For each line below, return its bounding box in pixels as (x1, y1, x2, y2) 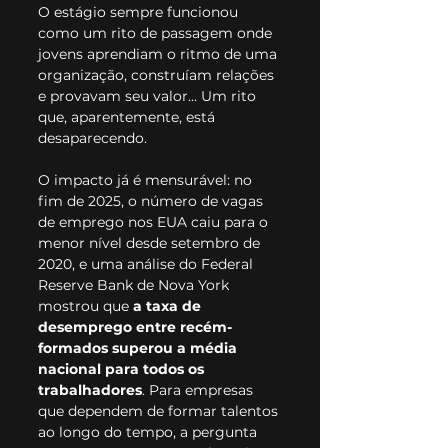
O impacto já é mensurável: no (38, 170, 256, 189)
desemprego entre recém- (38, 317, 232, 336)
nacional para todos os (38, 359, 208, 378)
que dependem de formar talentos (38, 401, 282, 420)
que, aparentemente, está (38, 107, 219, 126)
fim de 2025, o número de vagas (38, 191, 267, 210)
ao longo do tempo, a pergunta (38, 422, 261, 441)
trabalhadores (38, 380, 142, 399)
